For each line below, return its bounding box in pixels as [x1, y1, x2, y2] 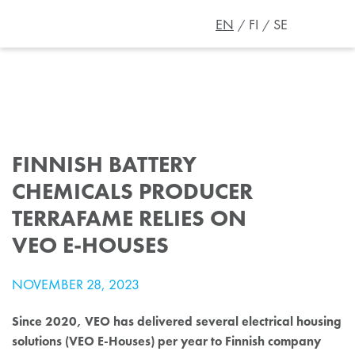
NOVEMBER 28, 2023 [12, 276, 139, 293]
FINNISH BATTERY [12, 150, 197, 177]
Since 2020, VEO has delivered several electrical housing [12, 313, 342, 329]
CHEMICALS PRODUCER [12, 177, 253, 204]
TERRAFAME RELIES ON [12, 204, 246, 231]
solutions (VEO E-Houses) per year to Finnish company [12, 333, 321, 349]
